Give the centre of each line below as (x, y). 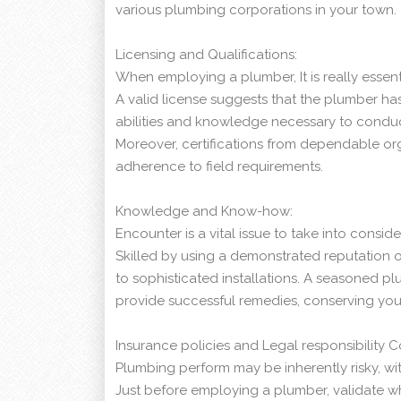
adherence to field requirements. (219, 167)
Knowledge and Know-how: (204, 212)
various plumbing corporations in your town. (256, 10)
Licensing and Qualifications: (206, 55)
